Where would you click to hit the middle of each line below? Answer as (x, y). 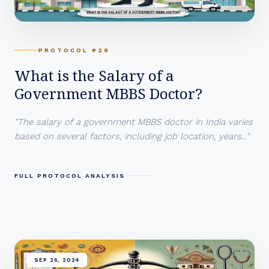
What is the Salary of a (94, 75)
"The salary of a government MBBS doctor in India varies (134, 122)
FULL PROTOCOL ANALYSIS (70, 176)
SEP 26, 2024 (57, 260)
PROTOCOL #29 (74, 50)
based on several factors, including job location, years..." (132, 136)
